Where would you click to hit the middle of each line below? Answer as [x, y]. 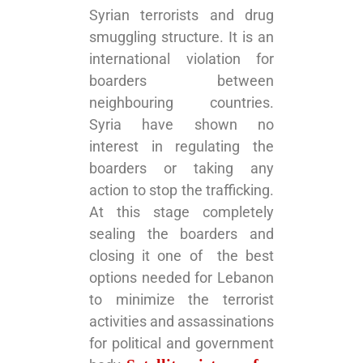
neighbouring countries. [181, 103]
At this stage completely [181, 212]
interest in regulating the [181, 147]
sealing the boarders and [181, 234]
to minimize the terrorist [181, 300]
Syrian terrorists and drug [181, 15]
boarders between [181, 81]
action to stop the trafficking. [181, 190]
